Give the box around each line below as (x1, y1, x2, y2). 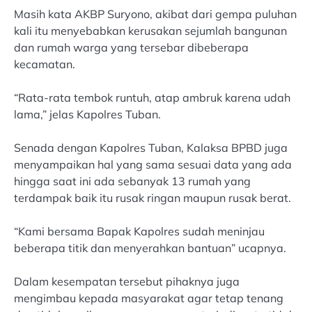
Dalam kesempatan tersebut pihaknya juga (14, 274, 240, 289)
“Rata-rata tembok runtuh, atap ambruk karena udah (14, 91, 290, 105)
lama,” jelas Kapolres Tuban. (14, 107, 161, 122)
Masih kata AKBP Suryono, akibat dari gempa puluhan (14, 6, 297, 21)
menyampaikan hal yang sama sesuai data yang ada (14, 157, 292, 172)
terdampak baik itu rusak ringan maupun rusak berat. (14, 191, 291, 205)
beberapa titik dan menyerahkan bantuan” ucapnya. (14, 241, 286, 256)
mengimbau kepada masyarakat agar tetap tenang (14, 291, 283, 306)
